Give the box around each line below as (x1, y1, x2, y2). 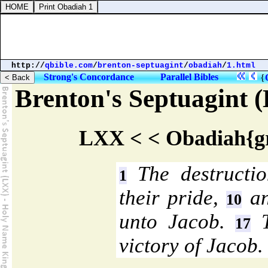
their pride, (119, 186, 227, 210)
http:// (11, 61, 45, 70)
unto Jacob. (119, 210, 236, 234)
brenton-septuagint (98, 61, 184, 70)
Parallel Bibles (160, 72, 218, 82)
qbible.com (45, 61, 93, 70)
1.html (227, 61, 255, 70)
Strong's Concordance (44, 72, 134, 82)
